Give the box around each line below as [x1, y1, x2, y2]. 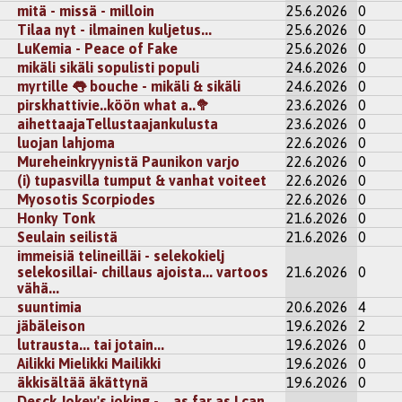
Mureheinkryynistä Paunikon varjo [17, 153, 240, 170]
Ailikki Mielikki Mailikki [17, 355, 162, 372]
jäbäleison [17, 318, 86, 335]
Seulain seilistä [17, 229, 118, 246]
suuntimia [17, 299, 83, 316]
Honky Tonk [17, 210, 96, 227]
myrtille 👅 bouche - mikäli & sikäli [17, 78, 241, 95]
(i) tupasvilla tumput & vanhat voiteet [17, 172, 267, 189]
